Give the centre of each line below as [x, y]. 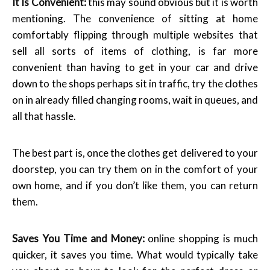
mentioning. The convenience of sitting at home [135, 18]
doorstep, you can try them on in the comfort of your [135, 169]
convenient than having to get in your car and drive [135, 67]
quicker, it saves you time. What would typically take [135, 254]
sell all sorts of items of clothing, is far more [135, 51]
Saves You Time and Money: [78, 238]
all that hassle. [44, 116]
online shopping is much [201, 238]
